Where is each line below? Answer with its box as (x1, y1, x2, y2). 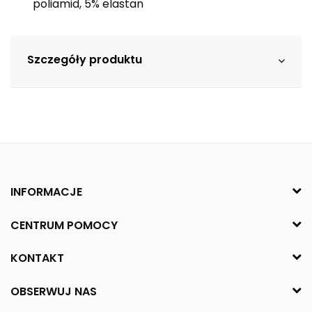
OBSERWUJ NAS (10, 283, 97, 300)
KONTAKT (10, 250, 64, 267)
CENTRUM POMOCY (10, 217, 118, 233)
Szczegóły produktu (27, 51, 142, 68)
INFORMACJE (10, 183, 82, 200)
